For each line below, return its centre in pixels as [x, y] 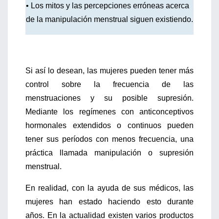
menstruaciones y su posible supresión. [109, 98]
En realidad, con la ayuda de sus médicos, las [109, 188]
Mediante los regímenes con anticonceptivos [109, 112]
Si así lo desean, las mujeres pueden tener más [109, 71]
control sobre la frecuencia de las [109, 84]
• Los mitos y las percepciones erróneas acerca [108, 6]
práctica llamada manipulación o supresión [109, 153]
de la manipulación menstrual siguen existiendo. [109, 19]
